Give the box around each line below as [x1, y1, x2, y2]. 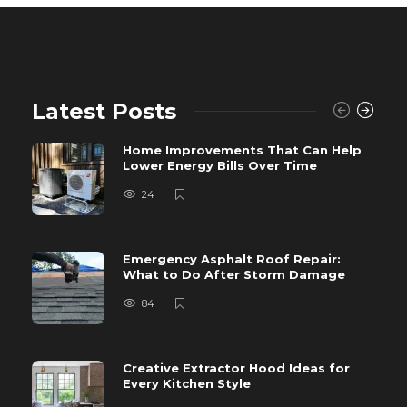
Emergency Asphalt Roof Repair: [123, 251, 341, 266]
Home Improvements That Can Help [123, 142, 362, 157]
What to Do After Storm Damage [123, 266, 349, 282]
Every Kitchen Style [123, 375, 254, 391]
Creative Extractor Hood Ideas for [123, 360, 350, 375]
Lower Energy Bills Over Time [123, 157, 321, 173]
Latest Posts [32, 97, 176, 124]
